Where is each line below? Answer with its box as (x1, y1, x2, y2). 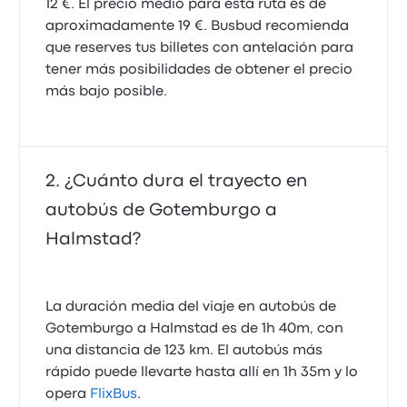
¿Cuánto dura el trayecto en (65, 174, 308, 189)
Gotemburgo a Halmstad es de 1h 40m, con (45, 323, 344, 335)
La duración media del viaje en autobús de (45, 301, 337, 313)
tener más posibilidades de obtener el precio (45, 64, 353, 76)
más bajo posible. (45, 85, 168, 98)
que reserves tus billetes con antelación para (45, 42, 354, 55)
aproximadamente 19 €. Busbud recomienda (45, 20, 350, 33)
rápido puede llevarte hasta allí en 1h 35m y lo (45, 366, 359, 379)
